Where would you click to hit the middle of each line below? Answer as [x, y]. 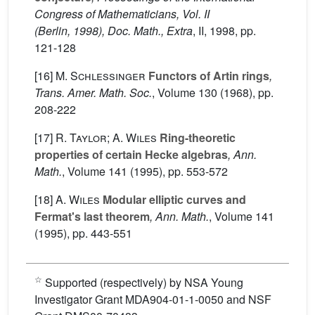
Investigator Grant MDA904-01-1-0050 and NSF [153, 299]
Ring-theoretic [196, 137]
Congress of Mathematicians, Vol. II [122, 14]
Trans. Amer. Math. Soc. [93, 92]
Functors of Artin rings [207, 76]
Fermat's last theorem [92, 216]
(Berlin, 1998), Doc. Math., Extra [114, 31]
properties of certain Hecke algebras [131, 154]
